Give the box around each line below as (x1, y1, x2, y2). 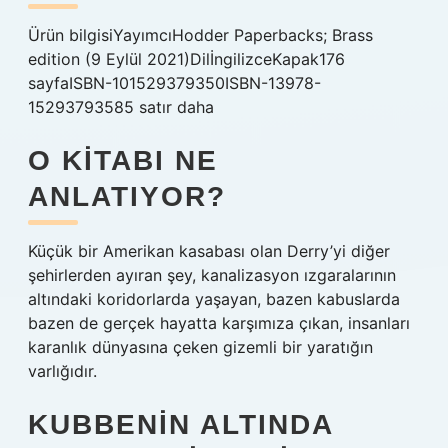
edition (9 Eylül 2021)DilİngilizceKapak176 (28, 49, 345, 69)
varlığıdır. (28, 361, 97, 381)
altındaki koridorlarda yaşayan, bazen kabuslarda (28, 289, 400, 309)
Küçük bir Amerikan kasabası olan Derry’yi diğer (28, 241, 390, 261)
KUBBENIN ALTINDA (28, 409, 333, 440)
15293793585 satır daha (28, 97, 214, 117)
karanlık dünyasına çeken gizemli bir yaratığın (28, 337, 373, 357)
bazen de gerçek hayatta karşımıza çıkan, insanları (28, 313, 410, 333)
